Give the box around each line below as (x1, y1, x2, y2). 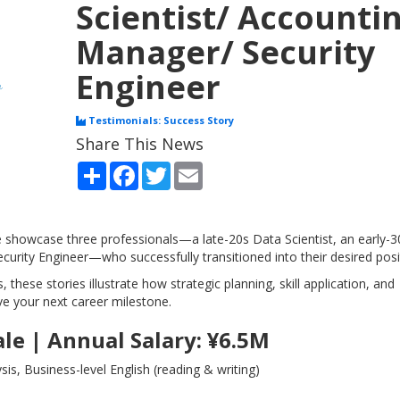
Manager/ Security (76, 30, 376, 74)
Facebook (138, 160, 196, 177)
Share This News (76, 133, 204, 154)
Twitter (171, 160, 212, 177)
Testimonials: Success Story (86, 113, 235, 127)
